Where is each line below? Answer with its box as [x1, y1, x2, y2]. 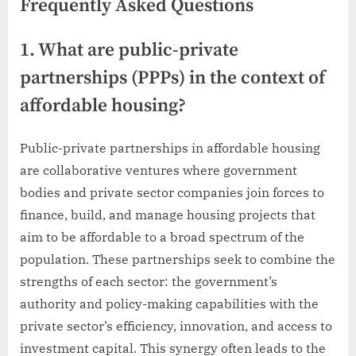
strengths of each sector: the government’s [20, 273, 277, 289]
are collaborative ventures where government [20, 161, 297, 178]
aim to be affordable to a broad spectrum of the [20, 228, 304, 245]
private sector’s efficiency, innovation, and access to [20, 317, 332, 334]
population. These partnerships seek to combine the [20, 250, 335, 267]
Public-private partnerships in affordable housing [20, 139, 320, 156]
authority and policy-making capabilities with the [20, 295, 319, 311]
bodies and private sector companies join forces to [20, 184, 324, 200]
